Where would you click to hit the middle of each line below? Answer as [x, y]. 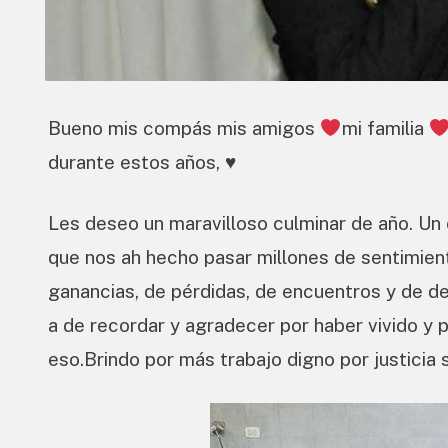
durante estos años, [136, 162]
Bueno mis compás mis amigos [184, 128]
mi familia [385, 128]
